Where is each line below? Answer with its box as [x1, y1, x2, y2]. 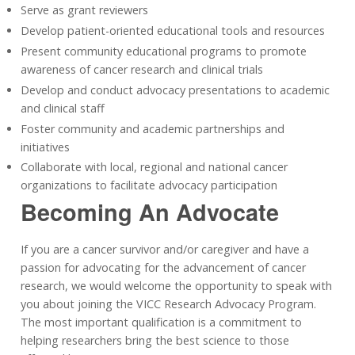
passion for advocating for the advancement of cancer [21, 259, 306, 275]
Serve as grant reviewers [21, 2, 148, 18]
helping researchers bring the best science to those [21, 332, 289, 348]
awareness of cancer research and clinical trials [21, 61, 263, 77]
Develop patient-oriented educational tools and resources [21, 22, 325, 38]
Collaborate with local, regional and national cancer [21, 159, 288, 175]
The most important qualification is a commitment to [21, 314, 302, 330]
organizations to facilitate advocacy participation [21, 177, 277, 193]
